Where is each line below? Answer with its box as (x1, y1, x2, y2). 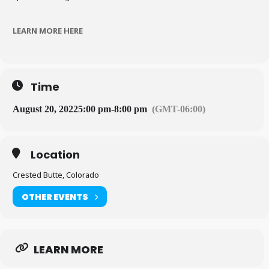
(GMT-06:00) (152, 104, 205, 114)
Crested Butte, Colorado (13, 169, 99, 180)
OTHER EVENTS (22, 190, 88, 203)
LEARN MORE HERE (13, 25, 83, 36)
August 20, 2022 (13, 104, 78, 114)
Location (31, 147, 80, 162)
